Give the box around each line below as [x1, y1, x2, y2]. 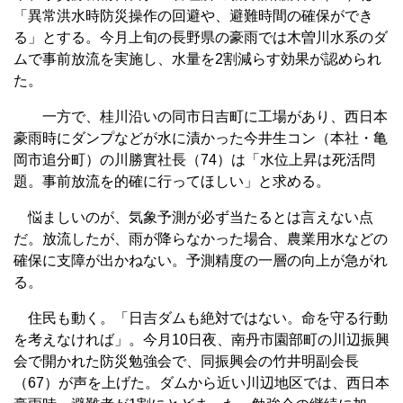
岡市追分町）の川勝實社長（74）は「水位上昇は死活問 [13, 151, 375, 167]
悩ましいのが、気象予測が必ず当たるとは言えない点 [13, 209, 373, 225]
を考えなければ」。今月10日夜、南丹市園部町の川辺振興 [13, 331, 390, 347]
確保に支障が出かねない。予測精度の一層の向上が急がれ [13, 252, 388, 268]
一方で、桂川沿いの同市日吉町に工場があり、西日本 [13, 108, 388, 124]
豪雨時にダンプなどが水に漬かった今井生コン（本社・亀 [13, 130, 388, 146]
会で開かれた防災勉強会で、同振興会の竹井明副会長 [13, 353, 359, 369]
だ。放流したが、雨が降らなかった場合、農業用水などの [13, 230, 388, 246]
